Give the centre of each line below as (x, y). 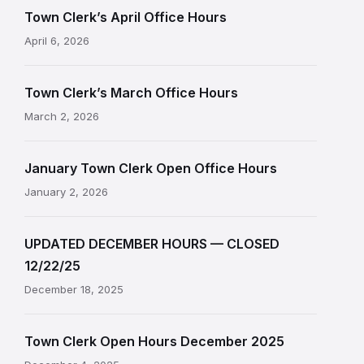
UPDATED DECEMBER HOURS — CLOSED (152, 244)
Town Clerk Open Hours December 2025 (154, 341)
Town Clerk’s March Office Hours (131, 93)
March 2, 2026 (62, 116)
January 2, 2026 (66, 192)
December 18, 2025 (74, 289)
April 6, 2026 (57, 41)
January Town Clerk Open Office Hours (151, 168)
